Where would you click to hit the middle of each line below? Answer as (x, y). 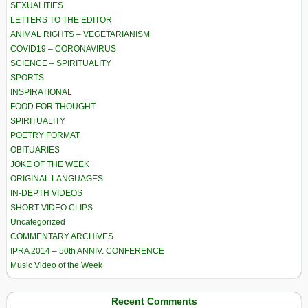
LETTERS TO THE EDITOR (61, 20)
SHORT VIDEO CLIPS (52, 208)
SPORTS (27, 78)
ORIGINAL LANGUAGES (57, 179)
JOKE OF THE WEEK (50, 165)
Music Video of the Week (56, 266)
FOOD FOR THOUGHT (53, 107)
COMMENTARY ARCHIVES (62, 237)
